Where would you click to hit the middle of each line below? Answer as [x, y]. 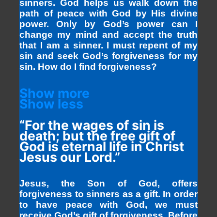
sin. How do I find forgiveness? [88, 66]
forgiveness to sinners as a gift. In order [108, 194]
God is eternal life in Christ [102, 147]
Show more [54, 93]
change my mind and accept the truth [108, 34]
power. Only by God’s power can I [108, 24]
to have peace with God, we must [108, 205]
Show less [51, 104]
